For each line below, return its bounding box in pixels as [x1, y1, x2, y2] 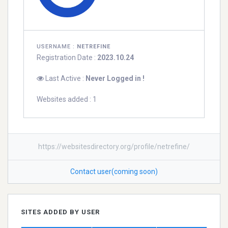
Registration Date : [37, 53, 97, 62]
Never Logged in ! [85, 74, 145, 83]
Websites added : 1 [37, 95, 97, 104]
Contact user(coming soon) [70, 167, 158, 176]
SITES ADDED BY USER [21, 208, 100, 216]
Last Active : [44, 74, 85, 83]
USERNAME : [37, 43, 77, 50]
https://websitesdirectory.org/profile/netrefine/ [38, 142, 190, 151]
